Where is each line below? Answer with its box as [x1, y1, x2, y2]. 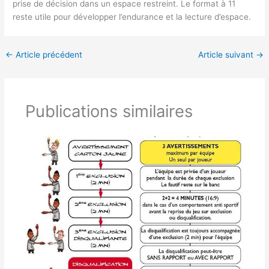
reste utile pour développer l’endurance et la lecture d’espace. [13, 12, 252, 22]
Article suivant [198, 50, 256, 60]
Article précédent [13, 50, 83, 60]
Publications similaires [25, 100, 193, 121]
